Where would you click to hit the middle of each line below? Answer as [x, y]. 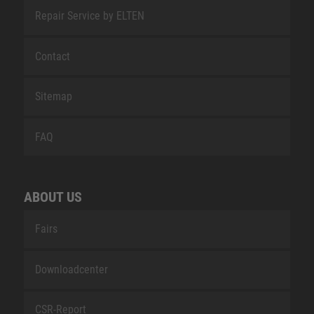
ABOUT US [53, 197]
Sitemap [53, 97]
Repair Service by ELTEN [89, 15]
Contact [52, 56]
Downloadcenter [71, 269]
